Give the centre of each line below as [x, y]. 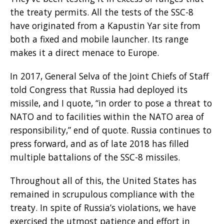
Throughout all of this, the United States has [103, 180]
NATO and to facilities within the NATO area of [107, 116]
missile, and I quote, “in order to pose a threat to [111, 103]
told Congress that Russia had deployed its [99, 89]
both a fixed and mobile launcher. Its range [99, 39]
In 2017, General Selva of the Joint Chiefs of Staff [109, 76]
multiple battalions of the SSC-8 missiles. [95, 157]
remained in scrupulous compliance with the [102, 194]
